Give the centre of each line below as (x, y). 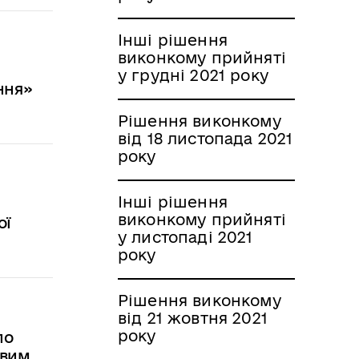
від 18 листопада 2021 (206, 138)
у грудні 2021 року (193, 75)
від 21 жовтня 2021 (193, 318)
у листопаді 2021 (186, 237)
